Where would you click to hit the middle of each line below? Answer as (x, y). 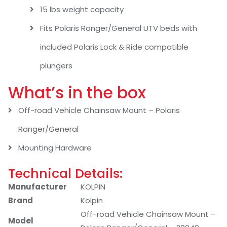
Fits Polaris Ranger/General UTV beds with (118, 28)
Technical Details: (65, 174)
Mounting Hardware (55, 148)
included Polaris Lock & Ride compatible (114, 47)
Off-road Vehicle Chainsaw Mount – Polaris (99, 110)
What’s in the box (77, 93)
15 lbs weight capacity (82, 10)
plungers (56, 66)
